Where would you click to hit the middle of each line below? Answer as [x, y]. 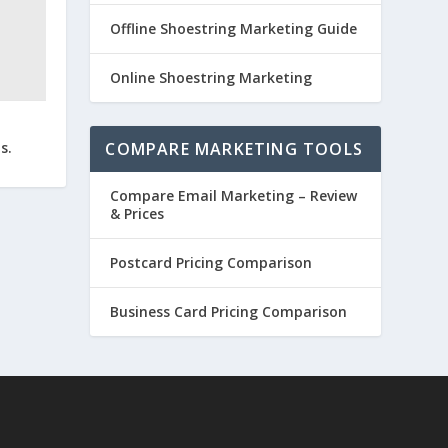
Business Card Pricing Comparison [229, 311]
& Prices [137, 213]
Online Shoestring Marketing [211, 77]
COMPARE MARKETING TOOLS [234, 148]
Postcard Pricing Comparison [211, 262]
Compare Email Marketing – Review [234, 195]
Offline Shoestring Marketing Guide [234, 28]
